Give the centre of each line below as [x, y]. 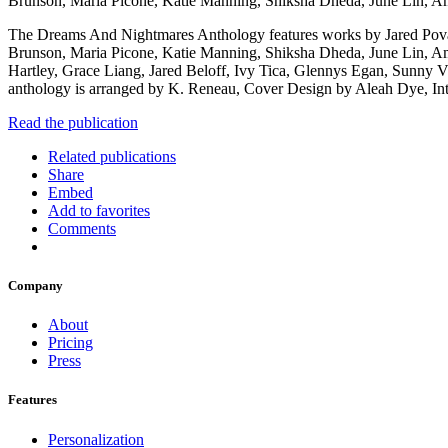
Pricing [70, 343]
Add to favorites [99, 210]
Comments [82, 228]
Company [35, 286]
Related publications [112, 156]
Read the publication [73, 122]
